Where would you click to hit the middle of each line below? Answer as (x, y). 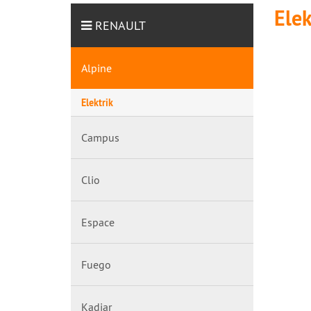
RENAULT (120, 25)
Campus (100, 137)
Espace (98, 222)
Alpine (96, 68)
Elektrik (97, 102)
